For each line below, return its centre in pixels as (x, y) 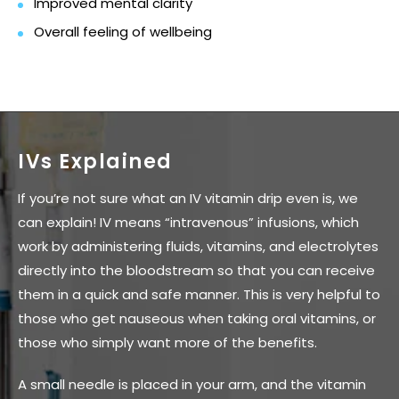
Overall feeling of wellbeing (123, 32)
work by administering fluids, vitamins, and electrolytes (198, 247)
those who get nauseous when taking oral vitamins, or (197, 319)
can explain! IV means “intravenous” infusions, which (188, 223)
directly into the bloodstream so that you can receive (196, 271)
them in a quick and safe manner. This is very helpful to (199, 295)
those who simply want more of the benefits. (167, 343)
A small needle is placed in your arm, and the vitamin (192, 385)
